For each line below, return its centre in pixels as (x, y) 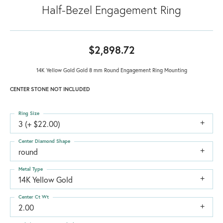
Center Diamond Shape (44, 141)
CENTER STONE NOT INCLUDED (50, 89)
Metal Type (31, 169)
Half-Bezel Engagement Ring (111, 9)
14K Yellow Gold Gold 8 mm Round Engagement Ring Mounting (111, 70)
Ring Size (29, 113)
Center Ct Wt (34, 197)
